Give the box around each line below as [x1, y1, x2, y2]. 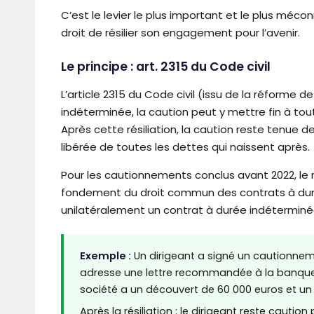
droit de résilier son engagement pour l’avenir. [61, 25, 300, 40]
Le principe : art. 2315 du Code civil [61, 58, 271, 76]
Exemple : [79, 248, 131, 263]
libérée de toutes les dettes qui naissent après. [61, 139, 310, 154]
